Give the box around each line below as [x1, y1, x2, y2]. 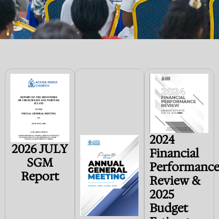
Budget [150, 200, 188, 216]
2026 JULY [11, 141, 68, 157]
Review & [150, 173, 201, 189]
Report [21, 169, 59, 185]
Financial [150, 145, 199, 161]
